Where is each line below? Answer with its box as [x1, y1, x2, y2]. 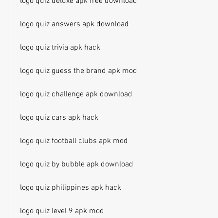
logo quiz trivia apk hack [20, 43, 100, 53]
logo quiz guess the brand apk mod [20, 66, 137, 76]
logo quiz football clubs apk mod [20, 136, 128, 146]
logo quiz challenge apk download [20, 90, 132, 99]
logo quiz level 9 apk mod [20, 206, 104, 216]
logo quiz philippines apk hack [20, 183, 121, 193]
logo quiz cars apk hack [20, 113, 98, 123]
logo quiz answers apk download [20, 19, 129, 29]
